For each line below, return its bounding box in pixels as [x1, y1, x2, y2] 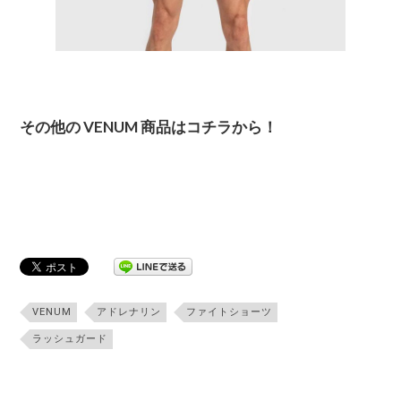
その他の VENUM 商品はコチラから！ [20, 116, 278, 136]
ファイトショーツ [186, 306, 273, 319]
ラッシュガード [32, 333, 108, 346]
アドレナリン [97, 306, 162, 319]
